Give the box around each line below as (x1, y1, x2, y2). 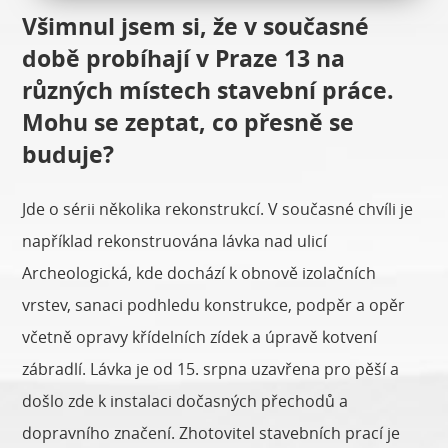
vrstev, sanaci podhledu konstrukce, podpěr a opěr (22, 294, 406, 317)
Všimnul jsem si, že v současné (22, 10, 370, 43)
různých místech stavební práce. (22, 74, 395, 107)
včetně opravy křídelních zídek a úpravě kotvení (22, 326, 378, 349)
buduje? (22, 138, 115, 171)
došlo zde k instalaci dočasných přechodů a (22, 390, 349, 413)
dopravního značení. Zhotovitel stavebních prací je (22, 422, 401, 445)
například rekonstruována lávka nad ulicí (22, 230, 328, 253)
